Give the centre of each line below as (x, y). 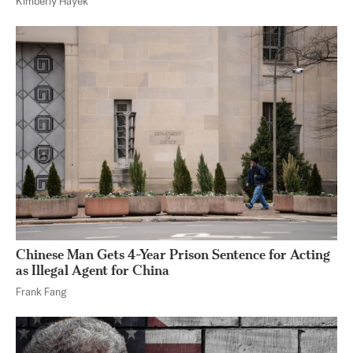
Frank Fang (41, 293)
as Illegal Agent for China (93, 270)
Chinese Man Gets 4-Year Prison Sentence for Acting (174, 255)
